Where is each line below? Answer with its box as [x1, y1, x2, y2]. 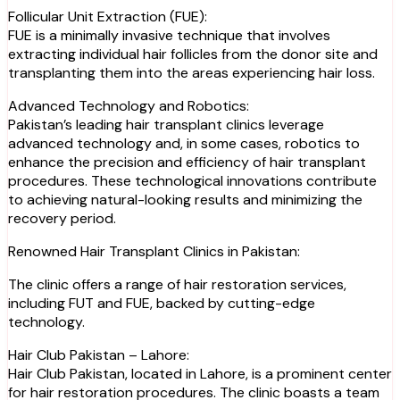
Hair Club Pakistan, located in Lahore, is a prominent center [8, 363, 392, 383]
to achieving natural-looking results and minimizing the [8, 189, 362, 209]
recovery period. [8, 208, 116, 228]
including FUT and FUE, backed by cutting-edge [8, 293, 315, 312]
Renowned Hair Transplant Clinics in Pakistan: [8, 241, 300, 261]
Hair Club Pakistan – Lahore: [8, 345, 189, 364]
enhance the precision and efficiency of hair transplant [8, 152, 366, 171]
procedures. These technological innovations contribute [8, 171, 377, 190]
